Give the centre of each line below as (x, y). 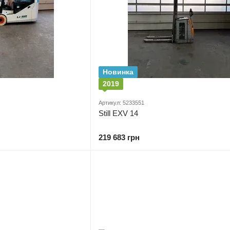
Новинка (118, 72)
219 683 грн (119, 137)
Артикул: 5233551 (121, 103)
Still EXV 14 (118, 113)
